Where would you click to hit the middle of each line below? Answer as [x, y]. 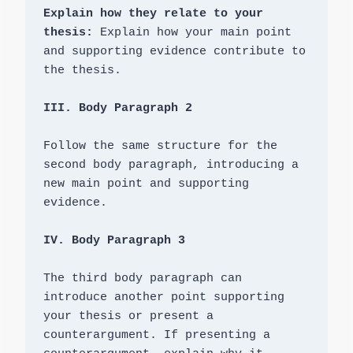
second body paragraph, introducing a [171, 165]
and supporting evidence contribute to [174, 52]
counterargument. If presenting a [156, 336]
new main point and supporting [146, 184]
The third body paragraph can [142, 279]
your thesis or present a [128, 317]
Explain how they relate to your [153, 14]
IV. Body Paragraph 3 [114, 241]
